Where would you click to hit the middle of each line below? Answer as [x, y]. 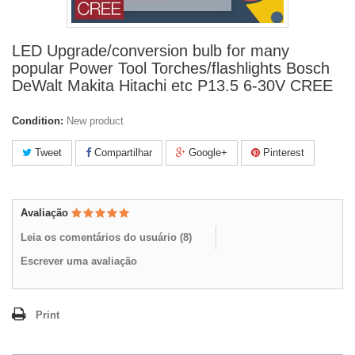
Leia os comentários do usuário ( [102, 237]
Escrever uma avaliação [79, 261]
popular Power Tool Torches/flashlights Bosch [171, 68]
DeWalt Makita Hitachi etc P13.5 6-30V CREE [172, 86]
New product [95, 121]
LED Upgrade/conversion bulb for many [151, 51]
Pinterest [282, 153]
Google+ [206, 153]
